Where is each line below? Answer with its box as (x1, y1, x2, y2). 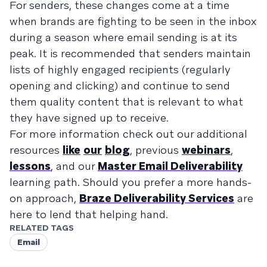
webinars (182, 142, 231, 157)
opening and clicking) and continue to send (10, 78, 230, 92)
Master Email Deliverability (98, 159, 243, 173)
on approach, (10, 191, 79, 205)
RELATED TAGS (10, 222, 74, 233)
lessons (10, 159, 51, 173)
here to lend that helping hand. (10, 207, 168, 221)
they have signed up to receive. (10, 110, 169, 125)
